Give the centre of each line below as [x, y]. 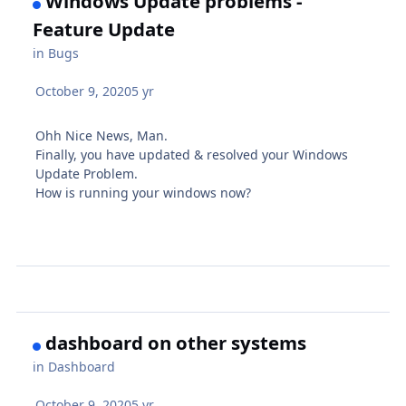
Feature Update [104, 29]
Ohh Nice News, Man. [102, 135]
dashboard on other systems [176, 343]
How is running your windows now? [144, 192]
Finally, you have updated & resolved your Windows [192, 154]
